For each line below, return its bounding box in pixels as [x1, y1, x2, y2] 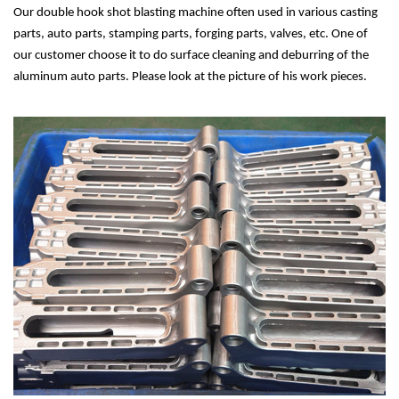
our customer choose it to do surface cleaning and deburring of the [13, 48, 369, 62]
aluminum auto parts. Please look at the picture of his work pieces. [13, 69, 367, 84]
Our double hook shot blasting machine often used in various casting [13, 5, 378, 20]
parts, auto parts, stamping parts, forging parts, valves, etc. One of [13, 27, 368, 41]
